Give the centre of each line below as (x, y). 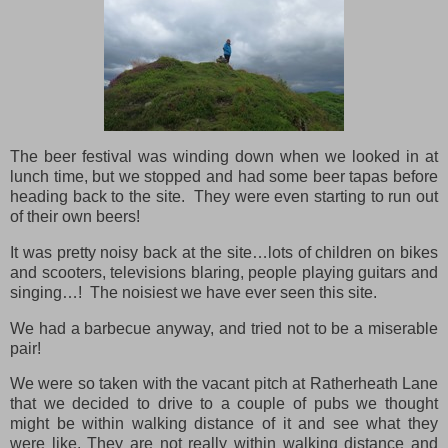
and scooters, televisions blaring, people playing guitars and (224, 272)
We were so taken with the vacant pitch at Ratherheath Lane (224, 384)
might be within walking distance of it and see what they (224, 424)
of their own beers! (75, 216)
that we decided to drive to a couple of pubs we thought (224, 404)
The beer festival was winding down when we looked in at (224, 156)
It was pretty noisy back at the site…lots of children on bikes (224, 252)
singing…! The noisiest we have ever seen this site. (193, 292)
